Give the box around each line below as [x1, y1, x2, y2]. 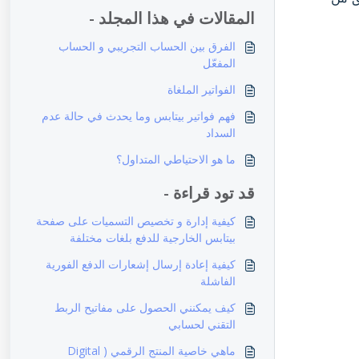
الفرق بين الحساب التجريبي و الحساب [58, 38, 236, 54]
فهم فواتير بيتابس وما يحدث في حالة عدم [41, 108, 236, 123]
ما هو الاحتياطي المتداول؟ [115, 151, 236, 167]
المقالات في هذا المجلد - [88, 7, 255, 29]
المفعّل [202, 55, 236, 71]
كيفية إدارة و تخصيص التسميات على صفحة [35, 213, 236, 228]
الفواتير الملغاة [167, 82, 236, 97]
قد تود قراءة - [163, 182, 255, 204]
